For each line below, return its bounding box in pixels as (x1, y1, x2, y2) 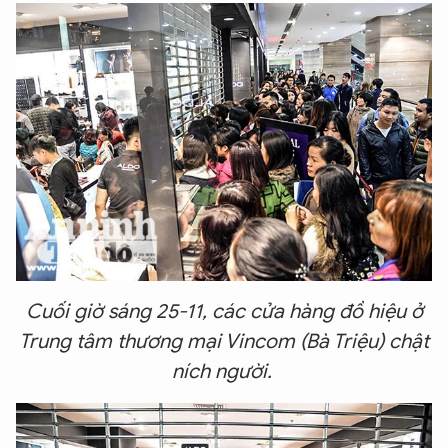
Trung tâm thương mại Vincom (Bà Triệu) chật (19, 328, 429, 354)
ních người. (171, 358, 277, 384)
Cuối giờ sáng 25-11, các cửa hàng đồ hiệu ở (25, 298, 423, 324)
